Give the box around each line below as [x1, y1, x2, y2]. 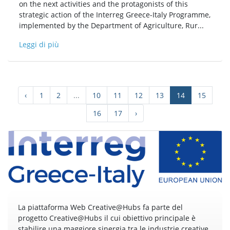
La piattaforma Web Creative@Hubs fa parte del [18, 202, 183, 213]
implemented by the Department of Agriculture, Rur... [19, 21, 204, 31]
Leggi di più [19, 40, 59, 50]
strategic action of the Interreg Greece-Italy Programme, [19, 10, 210, 20]
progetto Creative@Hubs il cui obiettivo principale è [18, 213, 196, 223]
